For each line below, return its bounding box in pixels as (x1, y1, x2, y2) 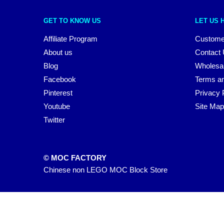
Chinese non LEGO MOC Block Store (43, 165, 167, 174)
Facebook (43, 75, 76, 84)
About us (43, 48, 72, 57)
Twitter (43, 115, 65, 124)
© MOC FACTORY (43, 153, 106, 162)
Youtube (43, 102, 70, 111)
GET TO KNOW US (43, 17, 101, 25)
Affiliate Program (43, 34, 97, 43)
